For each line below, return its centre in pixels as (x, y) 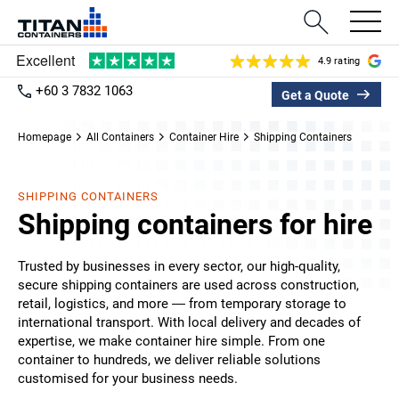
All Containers (120, 137)
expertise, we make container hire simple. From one (171, 341)
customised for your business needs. (128, 379)
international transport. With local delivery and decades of (189, 322)
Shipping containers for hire (195, 224)
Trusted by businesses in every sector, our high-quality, (179, 266)
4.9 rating (339, 61)
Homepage (45, 137)
